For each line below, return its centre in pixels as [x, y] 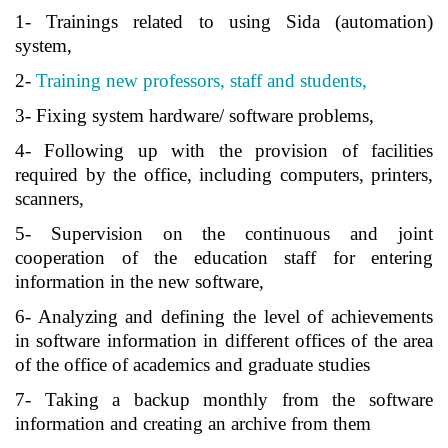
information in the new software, [139, 281]
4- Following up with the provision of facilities [224, 150]
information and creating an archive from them [193, 423]
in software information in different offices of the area [224, 340]
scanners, [49, 198]
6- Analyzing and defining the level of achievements [224, 316]
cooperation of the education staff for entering [224, 257]
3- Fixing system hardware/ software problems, [194, 115]
